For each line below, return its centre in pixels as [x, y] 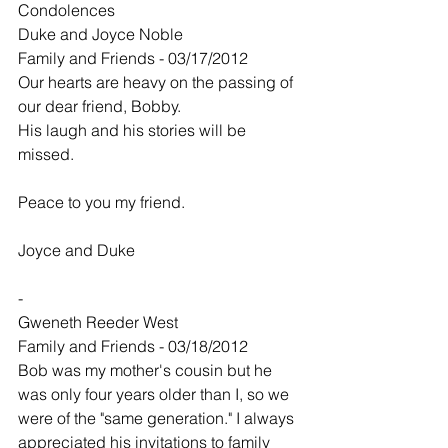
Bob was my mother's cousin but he [147, 370]
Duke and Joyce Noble [100, 34]
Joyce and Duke [76, 250]
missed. [46, 154]
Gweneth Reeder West [98, 322]
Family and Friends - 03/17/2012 [133, 58]
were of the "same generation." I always [158, 418]
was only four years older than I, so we [155, 394]
